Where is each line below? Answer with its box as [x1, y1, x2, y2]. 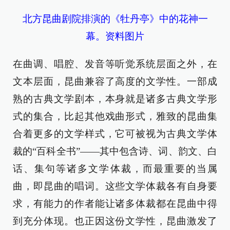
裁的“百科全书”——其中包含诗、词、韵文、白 [13, 145, 217, 157]
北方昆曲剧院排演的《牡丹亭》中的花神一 [22, 13, 208, 24]
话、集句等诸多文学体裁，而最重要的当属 [13, 163, 217, 174]
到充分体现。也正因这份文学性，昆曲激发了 [13, 215, 217, 226]
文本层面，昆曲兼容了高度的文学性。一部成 [13, 75, 217, 87]
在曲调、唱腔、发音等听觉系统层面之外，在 [13, 58, 217, 69]
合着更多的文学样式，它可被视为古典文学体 [13, 128, 217, 139]
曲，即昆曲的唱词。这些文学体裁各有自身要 [13, 180, 217, 191]
